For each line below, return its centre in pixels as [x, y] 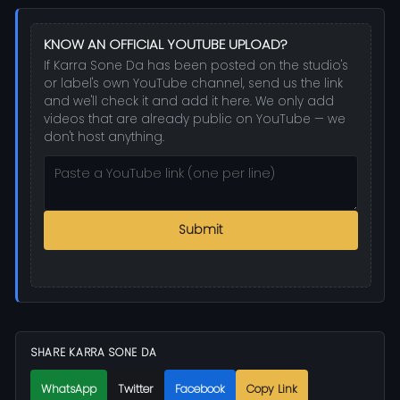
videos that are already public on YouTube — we [195, 119]
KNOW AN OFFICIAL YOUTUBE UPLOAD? [166, 44]
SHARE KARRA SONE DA [94, 353]
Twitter [136, 389]
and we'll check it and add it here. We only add [189, 101]
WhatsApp [69, 389]
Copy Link [272, 389]
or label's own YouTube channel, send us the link [193, 83]
